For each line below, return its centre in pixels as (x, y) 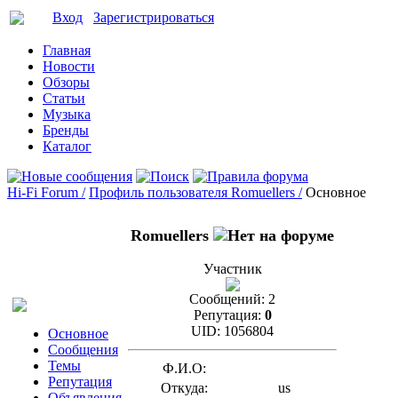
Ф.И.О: (184, 368)
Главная (67, 50)
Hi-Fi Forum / (46, 192)
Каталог (67, 146)
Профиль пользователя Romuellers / (195, 192)
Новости (69, 66)
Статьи (64, 98)
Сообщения (83, 350)
